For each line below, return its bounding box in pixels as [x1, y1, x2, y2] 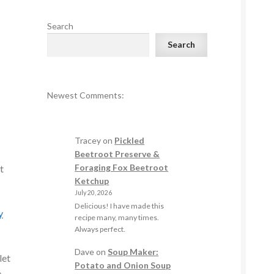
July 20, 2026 [75, 188, 113, 196]
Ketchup [75, 175, 109, 186]
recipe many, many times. [75, 213, 160, 223]
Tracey [75, 135, 102, 146]
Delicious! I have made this [75, 201, 165, 211]
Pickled [114, 135, 145, 146]
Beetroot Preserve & [75, 148, 160, 159]
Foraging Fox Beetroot [75, 161, 169, 172]
